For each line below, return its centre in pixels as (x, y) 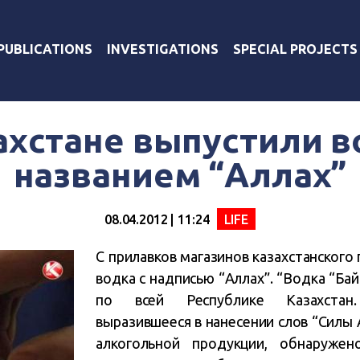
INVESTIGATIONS (163, 49)
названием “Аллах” (180, 174)
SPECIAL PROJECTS (295, 49)
